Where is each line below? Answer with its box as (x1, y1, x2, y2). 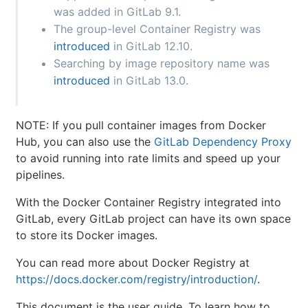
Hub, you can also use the (16, 135, 154, 149)
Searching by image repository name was (54, 56, 269, 71)
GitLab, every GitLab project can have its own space (16, 212, 291, 226)
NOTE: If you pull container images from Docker (16, 118, 266, 133)
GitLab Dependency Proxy (154, 135, 291, 149)
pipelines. (16, 168, 65, 182)
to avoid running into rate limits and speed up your (16, 151, 280, 166)
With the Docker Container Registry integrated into (16, 195, 281, 210)
